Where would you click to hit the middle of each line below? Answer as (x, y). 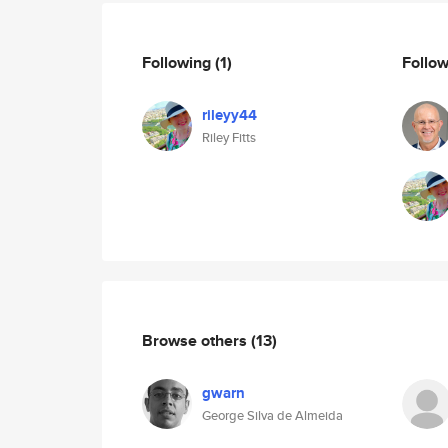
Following (178, 62)
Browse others (196, 340)
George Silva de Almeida (272, 415)
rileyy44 (229, 115)
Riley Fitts (229, 137)
